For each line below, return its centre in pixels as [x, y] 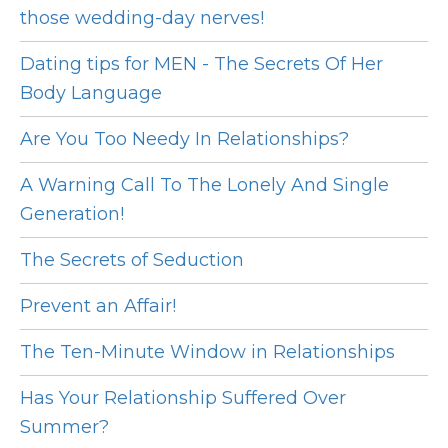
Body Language [91, 93]
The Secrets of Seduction [132, 260]
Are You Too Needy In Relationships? [184, 139]
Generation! [72, 214]
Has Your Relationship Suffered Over [183, 398]
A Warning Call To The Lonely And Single [204, 185]
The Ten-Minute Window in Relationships [207, 352]
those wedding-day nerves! [142, 18]
